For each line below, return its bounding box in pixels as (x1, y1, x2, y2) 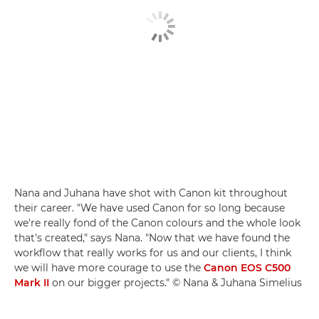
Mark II (14, 276, 49, 290)
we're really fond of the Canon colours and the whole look (14, 216, 300, 230)
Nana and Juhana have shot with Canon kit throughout (14, 187, 288, 200)
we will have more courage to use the (14, 261, 204, 275)
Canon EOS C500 (204, 261, 291, 275)
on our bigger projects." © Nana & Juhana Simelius (49, 276, 302, 290)
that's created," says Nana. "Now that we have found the (14, 231, 290, 245)
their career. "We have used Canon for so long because (14, 202, 285, 215)
